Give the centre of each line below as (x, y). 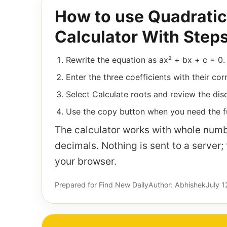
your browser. (86, 162)
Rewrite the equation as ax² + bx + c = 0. (145, 60)
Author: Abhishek (177, 185)
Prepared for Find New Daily (102, 185)
